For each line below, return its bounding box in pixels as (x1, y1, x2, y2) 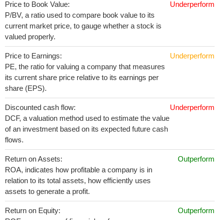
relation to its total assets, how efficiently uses (5, 176, 151, 185)
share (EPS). (5, 84, 47, 92)
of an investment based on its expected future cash (5, 125, 168, 133)
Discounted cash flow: (5, 103, 76, 111)
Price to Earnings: (5, 52, 62, 60)
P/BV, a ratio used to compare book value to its (5, 11, 155, 19)
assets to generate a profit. (5, 187, 90, 195)
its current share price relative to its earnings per (5, 73, 159, 82)
